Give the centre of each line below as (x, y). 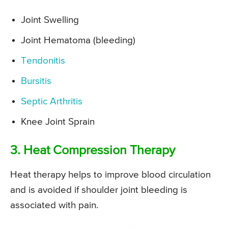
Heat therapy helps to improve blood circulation (110, 175)
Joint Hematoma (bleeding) (78, 40)
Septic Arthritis (52, 101)
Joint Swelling (50, 20)
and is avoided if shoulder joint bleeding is (99, 190)
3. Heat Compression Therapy (93, 151)
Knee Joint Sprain (58, 122)
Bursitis (36, 81)
